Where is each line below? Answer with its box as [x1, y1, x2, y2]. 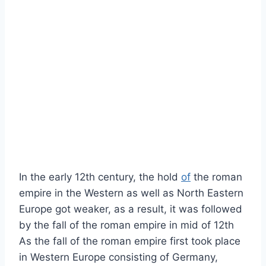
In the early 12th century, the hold [19, 171, 181, 183]
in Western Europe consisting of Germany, [19, 251, 218, 264]
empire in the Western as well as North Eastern [19, 187, 243, 199]
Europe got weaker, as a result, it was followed [19, 203, 242, 216]
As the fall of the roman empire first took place [19, 235, 240, 248]
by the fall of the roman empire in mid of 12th [19, 219, 234, 232]
